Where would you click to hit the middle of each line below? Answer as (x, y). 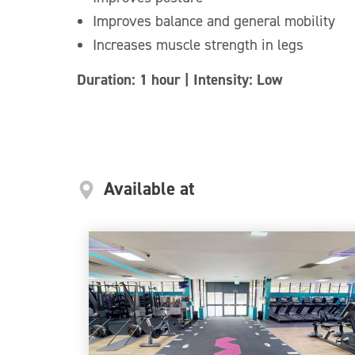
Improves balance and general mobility (214, 21)
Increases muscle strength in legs (198, 45)
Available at (147, 189)
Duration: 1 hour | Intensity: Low (179, 80)
